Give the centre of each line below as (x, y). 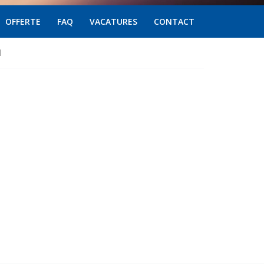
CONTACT (174, 22)
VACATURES (113, 22)
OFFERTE (23, 22)
